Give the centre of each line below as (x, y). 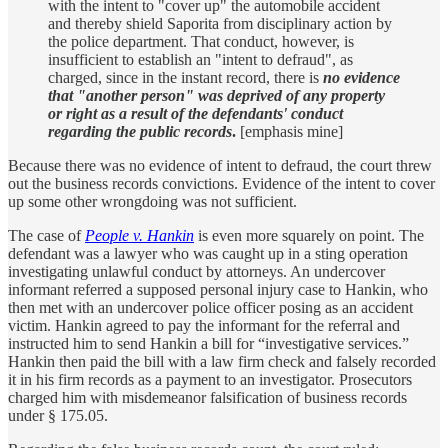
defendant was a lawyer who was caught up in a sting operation (208, 254)
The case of (46, 236)
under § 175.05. (58, 416)
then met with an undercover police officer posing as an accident (210, 308)
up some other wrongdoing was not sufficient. (152, 202)
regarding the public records (140, 132)
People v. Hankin (139, 236)
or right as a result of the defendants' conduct (195, 114)
